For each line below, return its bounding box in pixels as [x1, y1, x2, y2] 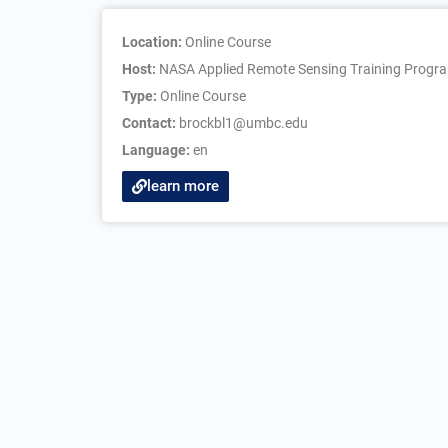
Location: [122, 34, 185, 50]
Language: [122, 142, 193, 158]
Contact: [122, 115, 179, 131]
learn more [147, 177, 219, 195]
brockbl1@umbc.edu [179, 115, 308, 131]
